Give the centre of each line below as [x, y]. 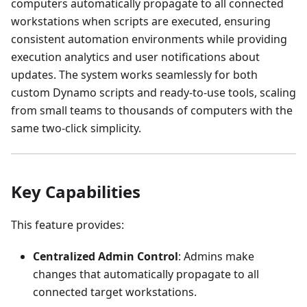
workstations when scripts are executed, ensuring [141, 21]
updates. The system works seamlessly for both [134, 75]
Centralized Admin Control [106, 256]
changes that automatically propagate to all [146, 274]
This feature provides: [67, 225]
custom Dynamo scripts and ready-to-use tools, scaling [153, 93]
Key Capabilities [76, 192]
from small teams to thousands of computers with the [152, 110]
